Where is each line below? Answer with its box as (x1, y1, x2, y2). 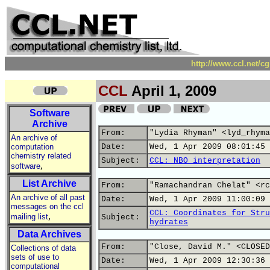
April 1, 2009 (128, 83, 216, 99)
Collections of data (11, 243, 76, 253)
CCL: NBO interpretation (149, 156, 260, 165)
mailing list (11, 212, 48, 221)
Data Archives (17, 229, 81, 239)
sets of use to (11, 253, 59, 262)
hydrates (149, 218, 188, 227)
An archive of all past (11, 193, 85, 202)
